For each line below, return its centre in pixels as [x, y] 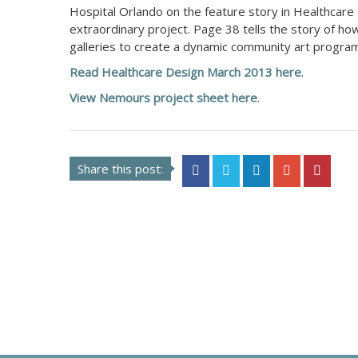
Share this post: [120, 169]
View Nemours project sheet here [163, 97]
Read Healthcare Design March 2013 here [185, 72]
